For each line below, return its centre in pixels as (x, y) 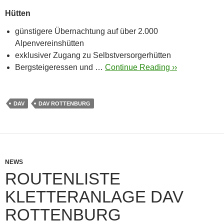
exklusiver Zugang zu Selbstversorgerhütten (93, 55)
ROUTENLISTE (63, 178)
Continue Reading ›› (141, 67)
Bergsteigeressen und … (60, 67)
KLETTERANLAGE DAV (94, 196)
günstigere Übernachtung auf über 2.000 (86, 31)
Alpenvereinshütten (49, 43)
